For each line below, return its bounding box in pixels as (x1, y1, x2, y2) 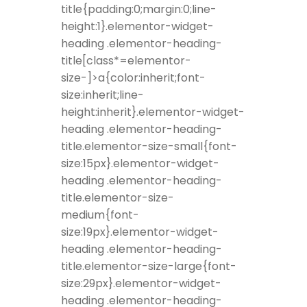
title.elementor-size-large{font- (61, 258, 236, 274)
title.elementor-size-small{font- (61, 138, 237, 154)
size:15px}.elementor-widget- (61, 155, 219, 171)
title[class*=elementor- (61, 52, 191, 69)
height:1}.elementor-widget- (61, 18, 214, 34)
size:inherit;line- (61, 86, 144, 103)
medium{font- (61, 206, 139, 223)
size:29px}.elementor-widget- (61, 275, 221, 291)
